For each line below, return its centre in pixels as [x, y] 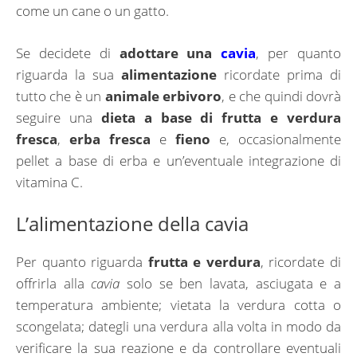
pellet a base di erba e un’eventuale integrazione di [178, 160]
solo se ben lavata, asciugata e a [231, 284]
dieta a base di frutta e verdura [221, 117]
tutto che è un [61, 96]
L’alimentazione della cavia [132, 224]
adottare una [170, 53]
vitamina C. [49, 182]
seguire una [59, 117]
